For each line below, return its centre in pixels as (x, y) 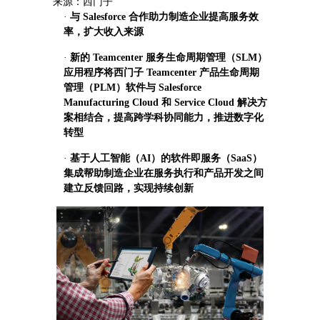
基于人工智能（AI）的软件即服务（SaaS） (166, 158)
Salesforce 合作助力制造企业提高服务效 (171, 17)
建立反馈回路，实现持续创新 (129, 188)
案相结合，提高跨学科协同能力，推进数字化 (164, 117)
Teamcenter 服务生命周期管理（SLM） (180, 57)
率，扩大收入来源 (104, 32)
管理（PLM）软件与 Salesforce (132, 87)
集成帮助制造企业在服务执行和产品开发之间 (164, 173)
